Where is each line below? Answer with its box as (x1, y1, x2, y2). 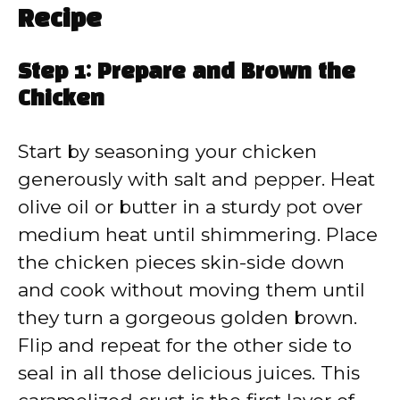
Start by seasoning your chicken (18, 139, 317, 162)
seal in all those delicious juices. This (18, 361, 360, 384)
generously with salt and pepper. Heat (18, 167, 375, 190)
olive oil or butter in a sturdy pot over (18, 195, 362, 218)
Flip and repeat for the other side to (18, 333, 352, 356)
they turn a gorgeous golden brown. (18, 305, 357, 329)
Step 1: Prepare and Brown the (18, 62, 355, 83)
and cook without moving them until (18, 278, 365, 301)
